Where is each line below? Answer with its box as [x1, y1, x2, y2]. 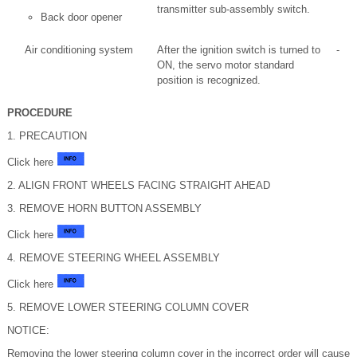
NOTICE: [7, 324, 49, 336]
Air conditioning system [25, 44, 133, 56]
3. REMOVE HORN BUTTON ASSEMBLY [7, 202, 202, 214]
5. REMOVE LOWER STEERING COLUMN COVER [7, 301, 249, 313]
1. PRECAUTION [7, 130, 87, 142]
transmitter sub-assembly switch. [157, 3, 310, 15]
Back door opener [41, 11, 122, 23]
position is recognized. [157, 74, 261, 86]
